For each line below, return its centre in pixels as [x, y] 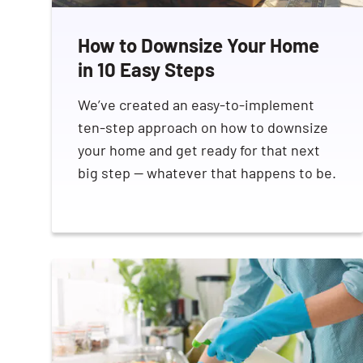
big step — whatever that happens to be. [207, 172]
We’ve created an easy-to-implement [196, 104]
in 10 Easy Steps [146, 69]
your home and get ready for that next [199, 149]
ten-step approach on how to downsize [203, 127]
